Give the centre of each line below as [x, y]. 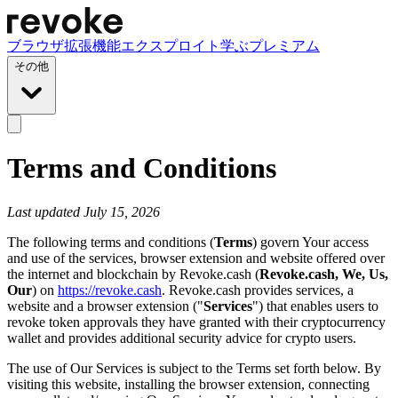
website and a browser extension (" [105, 306]
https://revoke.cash [110, 290]
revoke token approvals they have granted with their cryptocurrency [196, 322]
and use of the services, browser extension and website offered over [196, 258]
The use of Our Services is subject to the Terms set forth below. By [194, 368]
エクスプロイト [171, 46]
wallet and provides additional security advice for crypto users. [182, 338]
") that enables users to [315, 306]
